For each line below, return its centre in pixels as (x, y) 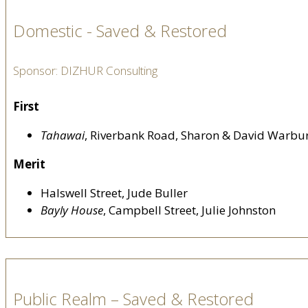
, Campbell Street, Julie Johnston (189, 210)
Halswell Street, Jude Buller (114, 193)
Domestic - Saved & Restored (120, 30)
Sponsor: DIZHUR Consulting (85, 70)
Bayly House (72, 210)
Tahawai (63, 135)
